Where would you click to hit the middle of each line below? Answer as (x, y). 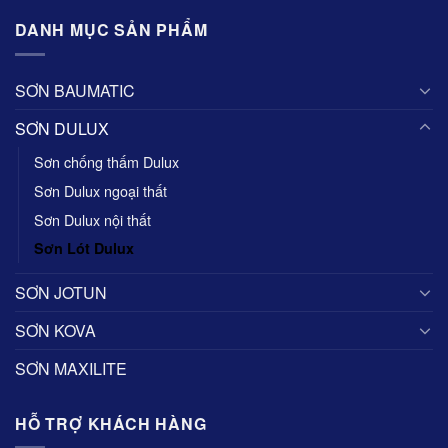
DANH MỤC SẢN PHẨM (111, 29)
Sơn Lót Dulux (84, 247)
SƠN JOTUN (61, 292)
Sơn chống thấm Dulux (106, 161)
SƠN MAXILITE (71, 368)
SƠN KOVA (55, 330)
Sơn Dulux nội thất (92, 219)
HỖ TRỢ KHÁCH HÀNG (111, 423)
